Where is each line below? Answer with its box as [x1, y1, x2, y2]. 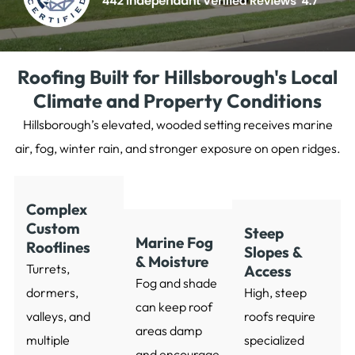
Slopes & [244, 242, 302, 262]
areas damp [135, 323, 202, 339]
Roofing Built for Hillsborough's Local [17, 65, 338, 90]
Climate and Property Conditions [33, 89, 322, 113]
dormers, [25, 284, 78, 301]
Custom [25, 219, 80, 239]
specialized [244, 332, 304, 349]
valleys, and [25, 308, 90, 325]
